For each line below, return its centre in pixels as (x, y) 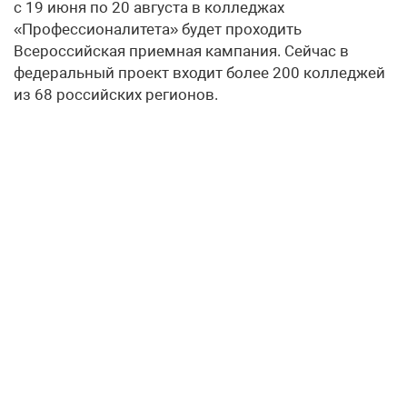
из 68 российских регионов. (116, 94)
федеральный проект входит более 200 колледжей (199, 72)
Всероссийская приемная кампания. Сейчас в (181, 50)
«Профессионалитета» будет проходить (158, 29)
